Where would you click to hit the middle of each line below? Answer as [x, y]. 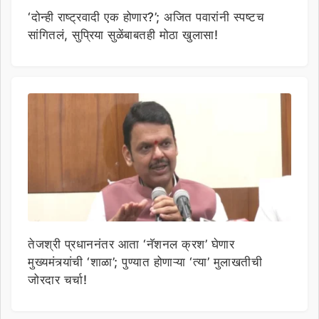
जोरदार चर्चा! [57, 279]
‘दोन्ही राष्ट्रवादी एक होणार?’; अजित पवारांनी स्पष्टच [146, 17]
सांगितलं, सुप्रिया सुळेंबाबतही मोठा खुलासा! [123, 35]
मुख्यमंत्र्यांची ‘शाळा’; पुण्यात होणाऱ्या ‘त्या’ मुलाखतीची [145, 262]
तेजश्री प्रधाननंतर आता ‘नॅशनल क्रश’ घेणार [131, 244]
